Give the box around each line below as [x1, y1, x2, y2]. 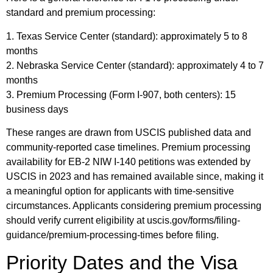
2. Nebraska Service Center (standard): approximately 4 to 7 [6, 60, 264, 71]
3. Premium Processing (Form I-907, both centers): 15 [6, 89, 236, 100]
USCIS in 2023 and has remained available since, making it [6, 171, 263, 182]
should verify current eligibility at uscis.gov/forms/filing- [6, 214, 240, 225]
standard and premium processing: [6, 7, 155, 18]
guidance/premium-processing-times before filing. [6, 229, 219, 240]
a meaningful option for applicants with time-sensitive [6, 185, 234, 196]
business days [6, 104, 68, 115]
